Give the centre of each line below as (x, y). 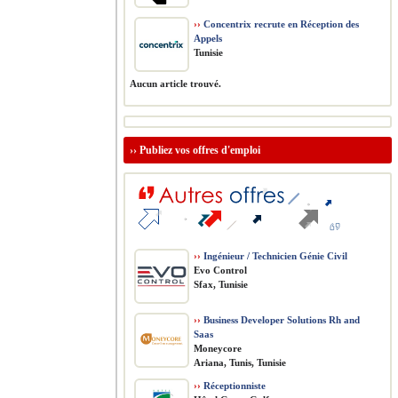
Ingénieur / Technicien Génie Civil (274, 256)
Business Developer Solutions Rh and (280, 320)
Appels (208, 38)
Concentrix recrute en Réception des (280, 24)
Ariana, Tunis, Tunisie (240, 362)
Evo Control (220, 270)
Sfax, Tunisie (221, 284)
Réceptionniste (233, 386)
